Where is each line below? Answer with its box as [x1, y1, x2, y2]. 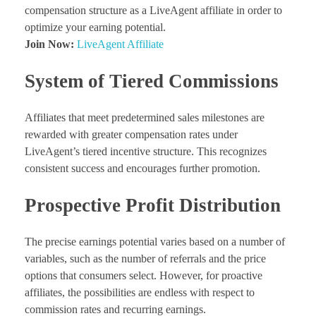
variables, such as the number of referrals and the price [25, 253, 266, 265]
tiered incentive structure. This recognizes [83, 145, 267, 158]
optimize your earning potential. [25, 20, 166, 33]
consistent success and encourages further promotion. [25, 162, 260, 175]
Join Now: [25, 37, 74, 50]
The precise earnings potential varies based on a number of [25, 236, 285, 248]
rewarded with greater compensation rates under [25, 128, 238, 141]
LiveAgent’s [25, 145, 80, 158]
